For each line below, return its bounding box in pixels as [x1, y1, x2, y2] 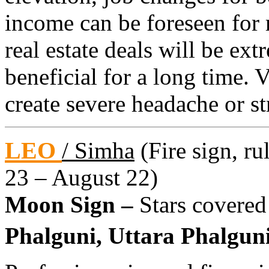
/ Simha [62, 137, 134, 163]
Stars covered [139, 191, 267, 217]
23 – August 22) [5, 164, 158, 190]
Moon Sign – [5, 191, 139, 217]
